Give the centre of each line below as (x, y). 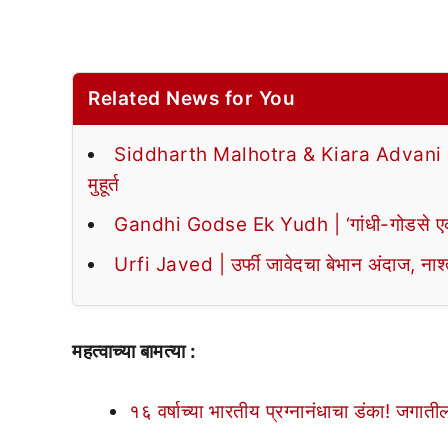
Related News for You (191, 98)
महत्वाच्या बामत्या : (136, 351)
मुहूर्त (104, 184)
